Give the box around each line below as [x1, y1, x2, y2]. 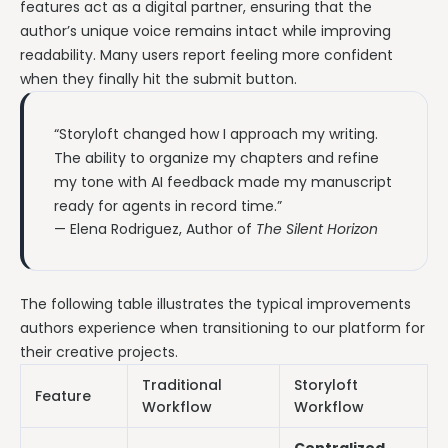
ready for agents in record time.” [54, 195, 282, 216]
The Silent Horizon [256, 218, 378, 239]
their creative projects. [20, 341, 178, 362]
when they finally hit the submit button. [20, 68, 297, 89]
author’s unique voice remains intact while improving [20, 20, 391, 41]
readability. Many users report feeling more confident [20, 44, 393, 65]
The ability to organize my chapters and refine [54, 147, 379, 168]
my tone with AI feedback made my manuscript [54, 171, 392, 192]
